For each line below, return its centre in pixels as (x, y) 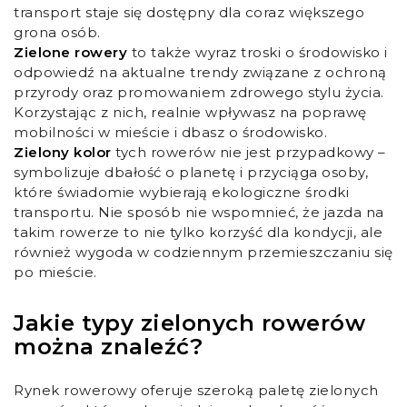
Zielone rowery (70, 53)
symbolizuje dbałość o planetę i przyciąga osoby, (191, 173)
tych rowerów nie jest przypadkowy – (248, 153)
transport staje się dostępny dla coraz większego (189, 13)
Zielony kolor (63, 153)
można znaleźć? (108, 347)
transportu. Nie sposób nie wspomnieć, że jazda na (199, 213)
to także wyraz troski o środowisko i (258, 53)
